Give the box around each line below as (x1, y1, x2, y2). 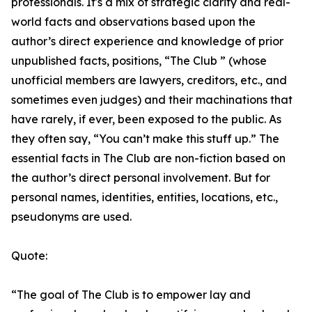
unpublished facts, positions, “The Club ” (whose (11, 54, 267, 68)
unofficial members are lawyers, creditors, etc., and (11, 73, 287, 87)
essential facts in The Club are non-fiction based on (11, 151, 286, 165)
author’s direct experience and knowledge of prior (11, 34, 283, 48)
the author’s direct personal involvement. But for (11, 171, 270, 185)
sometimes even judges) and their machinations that (11, 93, 292, 107)
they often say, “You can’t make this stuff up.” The (11, 132, 279, 146)
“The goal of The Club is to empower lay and (11, 288, 251, 302)
